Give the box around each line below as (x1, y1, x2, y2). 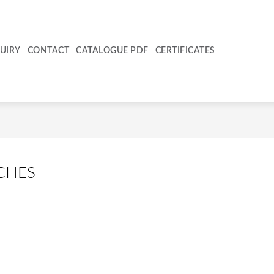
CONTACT (27, 46, 70, 56)
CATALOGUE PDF (76, 46, 149, 56)
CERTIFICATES (155, 46, 215, 56)
